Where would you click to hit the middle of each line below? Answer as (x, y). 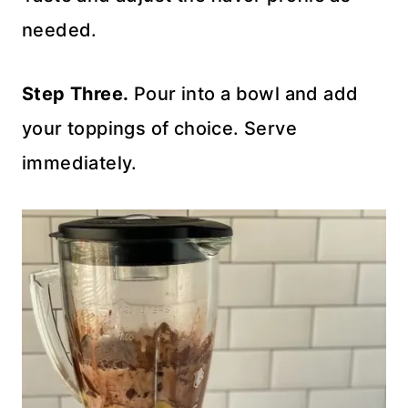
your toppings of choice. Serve (159, 128)
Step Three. (76, 94)
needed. (60, 30)
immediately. (80, 163)
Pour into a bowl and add (244, 94)
